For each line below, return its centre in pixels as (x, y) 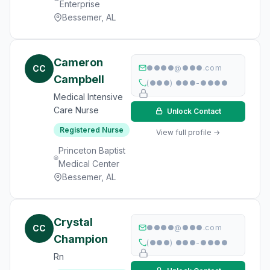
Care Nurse (76, 110)
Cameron (78, 62)
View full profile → (188, 132)
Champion (81, 239)
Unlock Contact (193, 111)
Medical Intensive (88, 97)
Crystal (73, 222)
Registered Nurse (92, 130)
